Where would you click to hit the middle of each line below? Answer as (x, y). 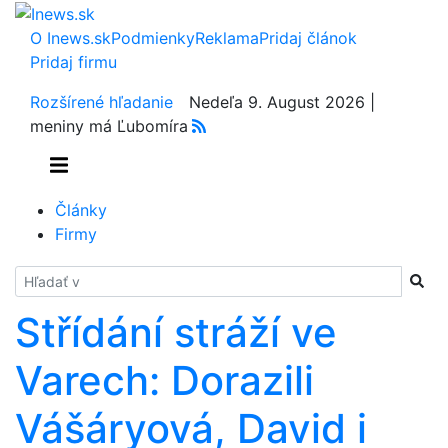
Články (81, 209)
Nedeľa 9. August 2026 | (282, 101)
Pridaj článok (308, 37)
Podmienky (153, 37)
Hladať (39, 276)
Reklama (227, 37)
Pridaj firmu (73, 61)
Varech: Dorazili (164, 380)
